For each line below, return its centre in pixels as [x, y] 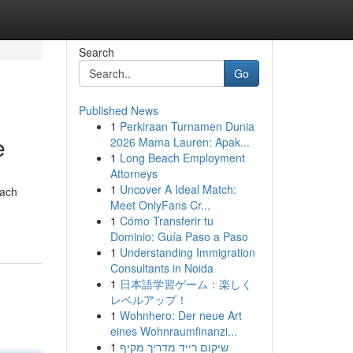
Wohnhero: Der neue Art [180, 315]
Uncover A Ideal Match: [178, 189]
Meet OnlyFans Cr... [160, 205]
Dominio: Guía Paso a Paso [179, 236]
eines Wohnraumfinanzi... [173, 331]
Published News [118, 110]
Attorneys [134, 173]
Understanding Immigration [187, 252]
